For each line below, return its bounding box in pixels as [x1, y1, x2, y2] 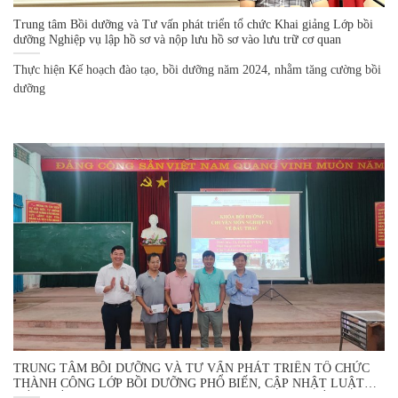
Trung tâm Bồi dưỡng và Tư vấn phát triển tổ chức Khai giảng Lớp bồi [13, 17, 373, 31]
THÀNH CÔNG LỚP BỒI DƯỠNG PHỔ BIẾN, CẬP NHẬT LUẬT [13, 376, 364, 390]
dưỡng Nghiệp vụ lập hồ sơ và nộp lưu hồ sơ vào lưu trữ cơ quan [13, 32, 341, 46]
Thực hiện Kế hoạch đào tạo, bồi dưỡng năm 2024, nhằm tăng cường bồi [13, 63, 381, 77]
